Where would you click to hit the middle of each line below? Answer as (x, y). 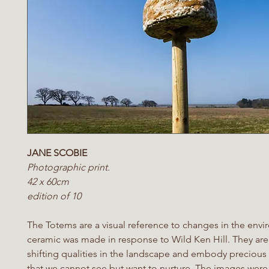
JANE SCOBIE (57, 153)
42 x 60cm (48, 182)
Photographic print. (68, 167)
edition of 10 (54, 196)
